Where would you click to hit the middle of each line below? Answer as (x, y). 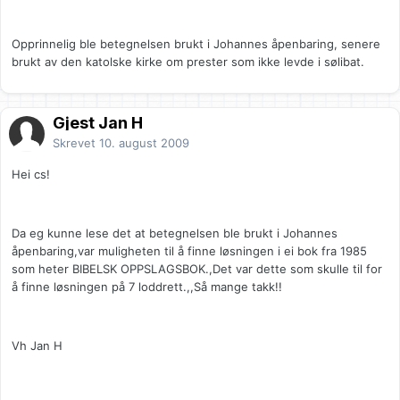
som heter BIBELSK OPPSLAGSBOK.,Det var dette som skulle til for (197, 269)
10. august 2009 (144, 143)
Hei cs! (31, 175)
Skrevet (76, 143)
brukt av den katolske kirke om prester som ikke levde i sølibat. (188, 62)
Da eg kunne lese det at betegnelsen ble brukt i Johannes (175, 233)
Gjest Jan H (98, 123)
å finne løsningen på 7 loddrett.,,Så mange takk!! (147, 287)
